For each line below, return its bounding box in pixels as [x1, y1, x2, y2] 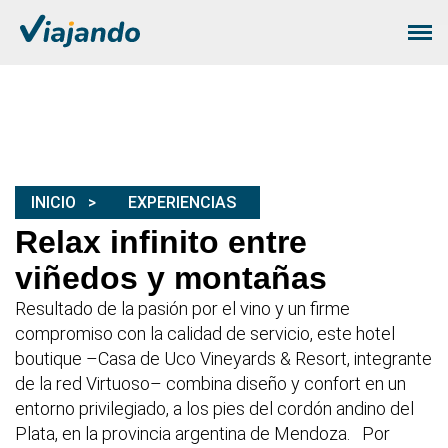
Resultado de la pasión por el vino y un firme [15, 298, 350, 320]
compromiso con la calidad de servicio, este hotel [15, 323, 395, 345]
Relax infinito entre [15, 224, 307, 261]
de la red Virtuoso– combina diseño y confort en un [15, 373, 406, 395]
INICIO [31, 193, 76, 213]
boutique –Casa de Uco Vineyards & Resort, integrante [15, 348, 432, 370]
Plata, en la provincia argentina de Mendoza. [15, 423, 354, 445]
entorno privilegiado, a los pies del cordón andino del [15, 398, 414, 420]
